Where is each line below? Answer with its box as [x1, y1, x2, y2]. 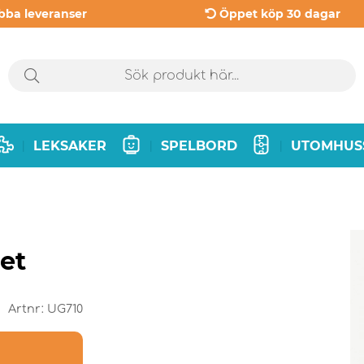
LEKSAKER [33, 137, 107, 154]
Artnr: [8, 302, 47, 316]
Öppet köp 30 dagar [219, 6, 340, 21]
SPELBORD [160, 137, 237, 154]
